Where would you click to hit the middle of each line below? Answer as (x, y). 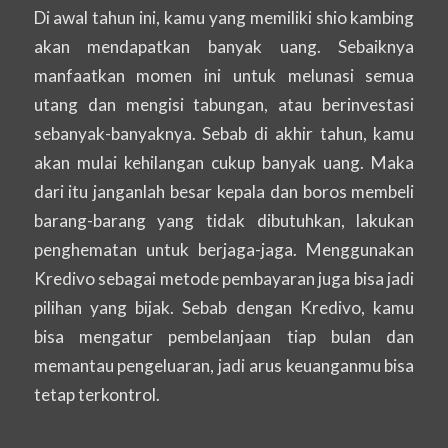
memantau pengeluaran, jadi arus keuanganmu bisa (224, 365)
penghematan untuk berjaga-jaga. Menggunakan (224, 249)
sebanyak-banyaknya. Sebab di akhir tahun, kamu (224, 133)
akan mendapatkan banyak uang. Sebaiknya (224, 46)
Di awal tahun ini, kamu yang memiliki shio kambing (224, 17)
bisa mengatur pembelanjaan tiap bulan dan (224, 336)
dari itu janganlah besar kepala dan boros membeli (224, 191)
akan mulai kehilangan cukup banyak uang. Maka (224, 162)
